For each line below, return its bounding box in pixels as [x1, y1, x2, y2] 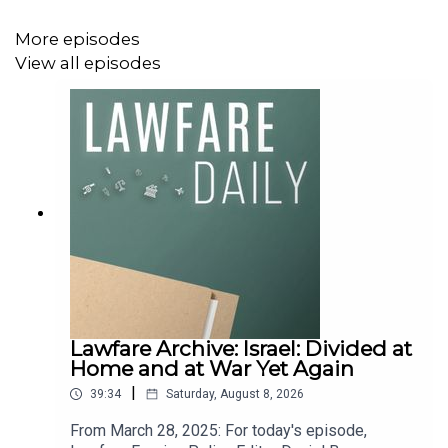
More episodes [15, 28, 140, 49]
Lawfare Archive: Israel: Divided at [70, 336, 412, 362]
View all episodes [15, 52, 161, 73]
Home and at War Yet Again [70, 356, 354, 382]
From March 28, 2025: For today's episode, [70, 421, 367, 441]
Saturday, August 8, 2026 [166, 387, 304, 402]
